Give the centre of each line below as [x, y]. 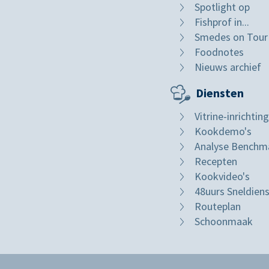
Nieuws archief [228, 67]
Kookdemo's [223, 131]
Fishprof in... [222, 22]
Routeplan [218, 207]
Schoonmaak [224, 222]
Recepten [216, 162]
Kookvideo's [222, 177]
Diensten [220, 93]
